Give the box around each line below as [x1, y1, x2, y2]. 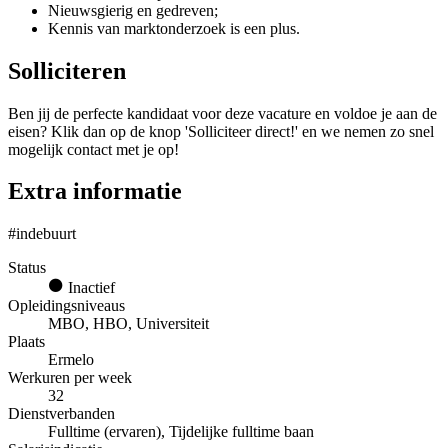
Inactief [64, 279, 115, 297]
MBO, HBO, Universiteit [48, 315, 209, 333]
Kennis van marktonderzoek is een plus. [48, 19, 300, 37]
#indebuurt [8, 225, 76, 243]
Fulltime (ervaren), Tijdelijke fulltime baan [48, 423, 314, 441]
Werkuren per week [8, 369, 132, 387]
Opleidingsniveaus [8, 297, 125, 315]
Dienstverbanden [8, 405, 115, 423]
